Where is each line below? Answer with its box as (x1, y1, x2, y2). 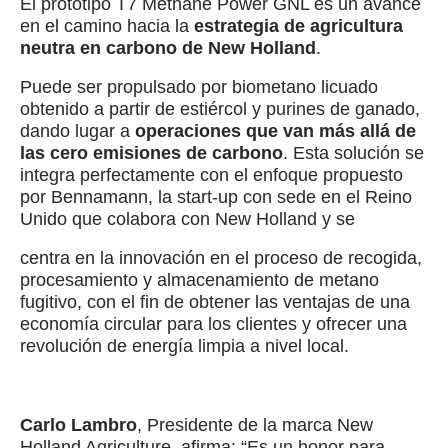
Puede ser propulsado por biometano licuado (20, 77, 378, 98)
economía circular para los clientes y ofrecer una (20, 314, 407, 335)
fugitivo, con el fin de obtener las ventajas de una (20, 292, 410, 313)
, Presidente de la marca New (137, 414, 373, 435)
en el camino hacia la (20, 16, 194, 37)
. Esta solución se (283, 143, 424, 164)
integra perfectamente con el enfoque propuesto (20, 165, 403, 186)
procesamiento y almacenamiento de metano (20, 270, 379, 291)
